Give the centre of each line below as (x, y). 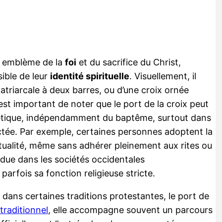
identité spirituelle (90, 76)
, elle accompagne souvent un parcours (130, 210)
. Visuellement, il (163, 76)
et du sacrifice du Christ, (129, 62)
